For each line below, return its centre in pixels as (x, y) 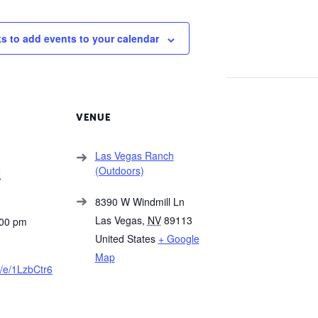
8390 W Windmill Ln (139, 202)
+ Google (179, 239)
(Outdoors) (119, 171)
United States (125, 239)
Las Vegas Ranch (134, 156)
